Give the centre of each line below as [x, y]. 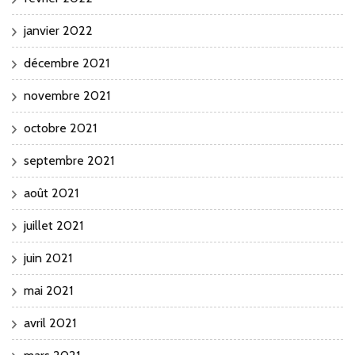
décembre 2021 [67, 63]
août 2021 [51, 193]
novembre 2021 [67, 95]
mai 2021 [48, 290]
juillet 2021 [53, 225]
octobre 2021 [60, 128]
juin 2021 [48, 258]
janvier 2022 [58, 30]
